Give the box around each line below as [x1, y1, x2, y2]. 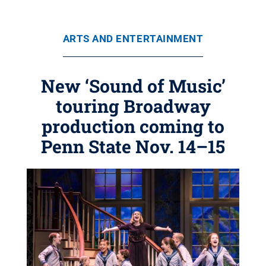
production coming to [42, 115, 224, 138]
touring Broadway [55, 94, 211, 118]
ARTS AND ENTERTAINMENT [62, 33, 204, 45]
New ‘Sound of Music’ [40, 74, 226, 97]
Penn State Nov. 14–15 [41, 135, 225, 158]
